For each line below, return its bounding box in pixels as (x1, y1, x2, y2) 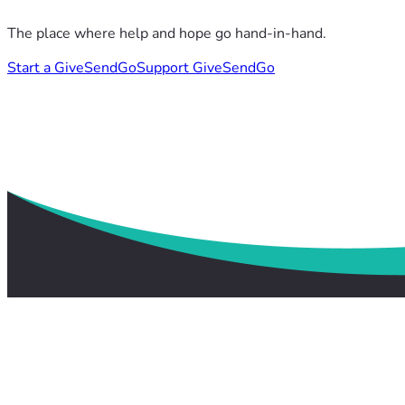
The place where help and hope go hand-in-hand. (7, 24, 326, 44)
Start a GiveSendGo (7, 58, 137, 79)
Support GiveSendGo (137, 58, 275, 79)
